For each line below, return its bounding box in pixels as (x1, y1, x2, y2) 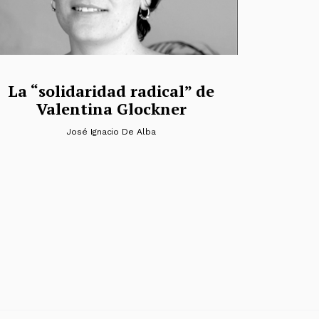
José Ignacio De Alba (66, 127, 156, 137)
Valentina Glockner (36, 98, 187, 120)
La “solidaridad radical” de (8, 80, 214, 102)
